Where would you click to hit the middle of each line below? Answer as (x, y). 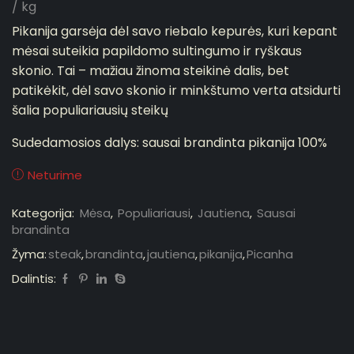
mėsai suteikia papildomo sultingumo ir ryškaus (157, 51)
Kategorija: (45, 213)
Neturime (55, 175)
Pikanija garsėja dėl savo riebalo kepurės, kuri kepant (175, 32)
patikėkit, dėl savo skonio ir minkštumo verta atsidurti (176, 91)
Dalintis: (34, 279)
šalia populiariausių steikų (90, 111)
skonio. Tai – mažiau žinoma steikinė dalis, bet (151, 71)
